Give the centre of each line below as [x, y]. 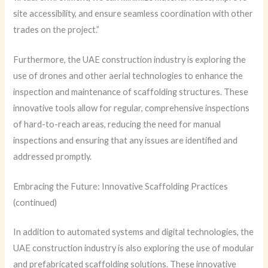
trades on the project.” [57, 29]
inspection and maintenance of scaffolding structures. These [131, 92]
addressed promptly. [53, 156]
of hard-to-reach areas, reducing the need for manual [117, 124]
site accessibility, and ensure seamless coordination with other [133, 13]
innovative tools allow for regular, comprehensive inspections [132, 108]
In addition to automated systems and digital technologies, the [134, 232]
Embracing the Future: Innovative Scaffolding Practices [121, 187]
